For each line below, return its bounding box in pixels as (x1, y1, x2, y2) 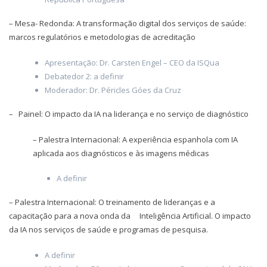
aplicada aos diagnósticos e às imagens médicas (33, 147, 209, 159)
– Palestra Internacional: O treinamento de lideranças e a (9, 197, 215, 208)
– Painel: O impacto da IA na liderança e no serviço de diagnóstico (9, 108, 249, 120)
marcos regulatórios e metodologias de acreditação (9, 32, 195, 43)
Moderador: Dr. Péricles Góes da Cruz (45, 84, 181, 95)
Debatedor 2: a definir (45, 70, 124, 82)
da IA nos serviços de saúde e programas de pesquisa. (9, 224, 208, 235)
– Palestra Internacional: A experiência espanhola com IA (33, 133, 238, 145)
